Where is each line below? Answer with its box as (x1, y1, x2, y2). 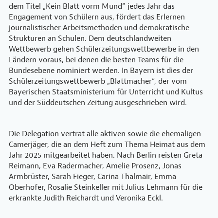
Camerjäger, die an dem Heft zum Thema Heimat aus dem (9, 140, 205, 149)
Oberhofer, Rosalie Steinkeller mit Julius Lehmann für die (9, 182, 202, 192)
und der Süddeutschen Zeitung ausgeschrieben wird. (9, 98, 187, 108)
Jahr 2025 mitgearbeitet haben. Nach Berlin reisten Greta (9, 150, 202, 160)
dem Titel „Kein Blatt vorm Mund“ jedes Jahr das (9, 1, 175, 11)
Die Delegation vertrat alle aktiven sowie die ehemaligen (9, 129, 201, 139)
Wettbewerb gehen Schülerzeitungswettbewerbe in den (9, 44, 199, 54)
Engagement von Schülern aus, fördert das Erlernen (9, 12, 185, 22)
